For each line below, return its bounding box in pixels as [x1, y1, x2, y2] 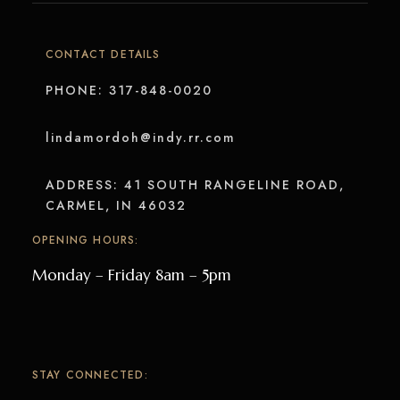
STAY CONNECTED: [31, 366, 148, 383]
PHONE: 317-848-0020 [45, 80, 212, 99]
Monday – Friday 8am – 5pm [31, 264, 231, 285]
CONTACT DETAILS [45, 46, 160, 62]
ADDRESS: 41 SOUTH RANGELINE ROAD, [45, 175, 345, 194]
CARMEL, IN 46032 [45, 196, 187, 214]
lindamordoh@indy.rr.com [45, 128, 236, 146]
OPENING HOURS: [31, 231, 139, 248]
